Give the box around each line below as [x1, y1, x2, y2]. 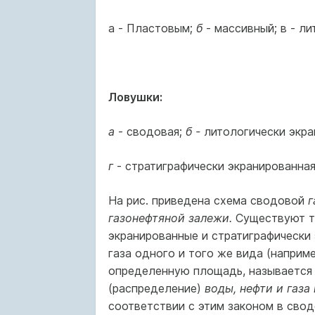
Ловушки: [108, 90, 162, 104]
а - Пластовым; [108, 21, 196, 35]
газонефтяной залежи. [108, 211, 236, 225]
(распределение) [108, 281, 205, 295]
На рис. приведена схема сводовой [108, 193, 308, 207]
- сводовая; [117, 124, 186, 139]
